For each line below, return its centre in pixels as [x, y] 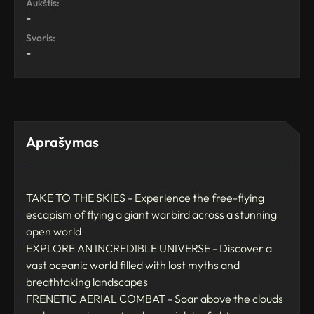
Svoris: [41, 37]
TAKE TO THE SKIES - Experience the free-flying [145, 197]
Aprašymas [62, 142]
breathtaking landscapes [87, 281]
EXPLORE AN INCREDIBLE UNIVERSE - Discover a [149, 248]
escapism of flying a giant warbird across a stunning [151, 214]
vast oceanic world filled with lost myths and [133, 265]
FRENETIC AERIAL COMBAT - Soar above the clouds [155, 298]
